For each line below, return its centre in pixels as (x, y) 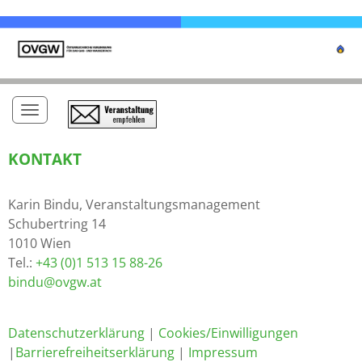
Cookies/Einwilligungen (228, 333)
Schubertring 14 (57, 224)
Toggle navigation (95, 108)
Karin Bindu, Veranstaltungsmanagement (134, 205)
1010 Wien (40, 244)
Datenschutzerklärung (76, 333)
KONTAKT (45, 159)
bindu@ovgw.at (55, 282)
